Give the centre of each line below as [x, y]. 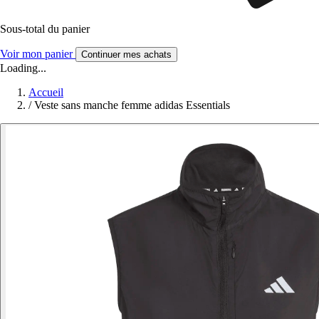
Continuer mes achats [126, 54]
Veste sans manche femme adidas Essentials [132, 105]
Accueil [46, 92]
